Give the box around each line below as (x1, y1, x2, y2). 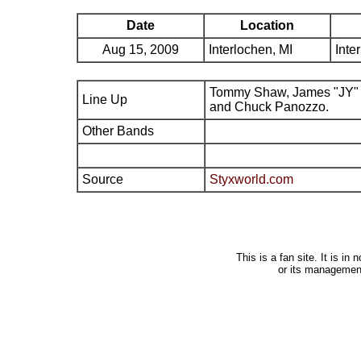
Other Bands (82, 124, 154, 138)
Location (240, 19, 294, 32)
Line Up (82, 93, 127, 106)
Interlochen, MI (209, 43, 293, 56)
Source (82, 172, 123, 186)
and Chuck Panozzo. (210, 100, 329, 114)
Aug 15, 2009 (102, 43, 179, 56)
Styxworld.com (210, 172, 293, 186)
